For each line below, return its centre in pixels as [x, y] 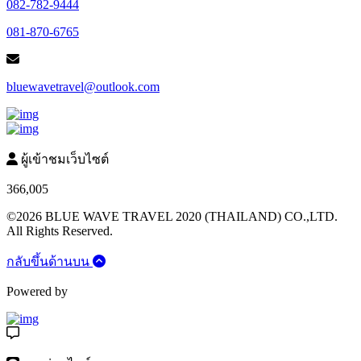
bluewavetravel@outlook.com [83, 87]
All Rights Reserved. [60, 231]
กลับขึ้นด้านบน [48, 261]
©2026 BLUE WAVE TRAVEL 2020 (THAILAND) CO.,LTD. [172, 216]
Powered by [37, 291]
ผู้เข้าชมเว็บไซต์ [63, 159]
